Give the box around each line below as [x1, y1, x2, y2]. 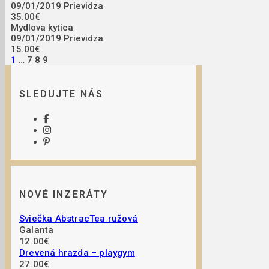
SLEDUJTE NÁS [19, 88, 104, 100]
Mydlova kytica [11, 22, 73, 34]
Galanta [19, 225, 54, 236]
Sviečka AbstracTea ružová [19, 213, 138, 225]
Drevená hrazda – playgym [19, 247, 135, 259]
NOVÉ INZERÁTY [19, 188, 109, 200]
